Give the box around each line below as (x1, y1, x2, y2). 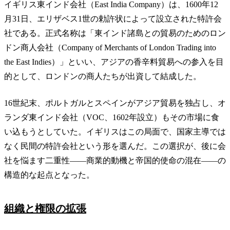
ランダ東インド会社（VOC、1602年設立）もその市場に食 (4, 112, 219, 122)
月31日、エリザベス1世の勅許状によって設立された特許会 (4, 14, 222, 23)
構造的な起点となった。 (4, 170, 94, 179)
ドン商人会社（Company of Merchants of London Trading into (4, 43, 216, 52)
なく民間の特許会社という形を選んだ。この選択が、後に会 (4, 141, 226, 150)
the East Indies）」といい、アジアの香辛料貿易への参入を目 (4, 57, 224, 66)
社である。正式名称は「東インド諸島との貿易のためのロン (4, 28, 226, 37)
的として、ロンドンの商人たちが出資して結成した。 (4, 71, 201, 81)
